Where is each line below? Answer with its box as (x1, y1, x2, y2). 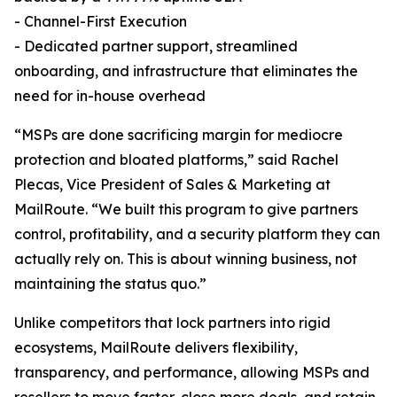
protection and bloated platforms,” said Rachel (14, 151, 339, 169)
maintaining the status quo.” (14, 275, 206, 293)
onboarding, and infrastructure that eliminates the (14, 62, 358, 81)
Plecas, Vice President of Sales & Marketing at (14, 175, 331, 194)
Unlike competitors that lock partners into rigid (14, 314, 331, 332)
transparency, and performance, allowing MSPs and (14, 363, 370, 382)
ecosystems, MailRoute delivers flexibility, (14, 339, 298, 357)
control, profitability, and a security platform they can (14, 225, 380, 244)
